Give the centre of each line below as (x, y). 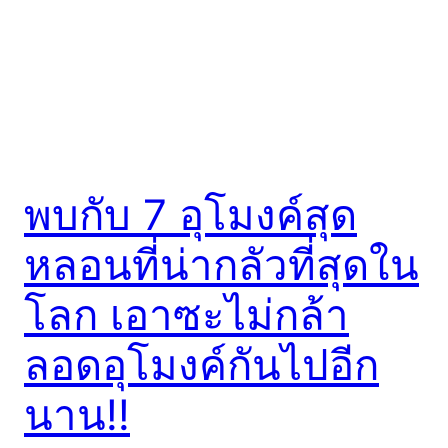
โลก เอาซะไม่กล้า (186, 314)
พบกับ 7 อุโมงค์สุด (190, 214)
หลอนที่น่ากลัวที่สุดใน (221, 264)
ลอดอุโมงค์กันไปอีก (201, 364)
